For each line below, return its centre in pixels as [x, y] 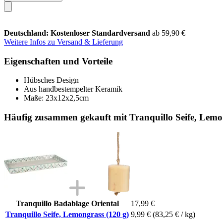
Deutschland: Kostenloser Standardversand [78, 33]
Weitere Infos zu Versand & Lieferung [63, 42]
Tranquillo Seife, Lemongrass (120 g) [67, 214]
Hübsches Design [51, 80]
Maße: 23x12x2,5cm [56, 98]
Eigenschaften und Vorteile [58, 61]
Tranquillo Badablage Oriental [67, 203]
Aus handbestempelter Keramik [73, 89]
